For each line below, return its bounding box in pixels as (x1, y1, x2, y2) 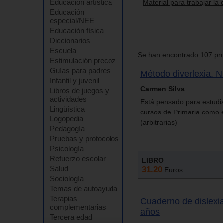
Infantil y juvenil (50, 76, 99, 85)
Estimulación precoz (50, 56, 116, 65)
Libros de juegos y (50, 86, 109, 95)
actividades (50, 95, 87, 103)
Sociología (50, 174, 84, 183)
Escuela (50, 46, 76, 55)
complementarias (50, 203, 106, 211)
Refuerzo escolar (50, 154, 106, 163)
